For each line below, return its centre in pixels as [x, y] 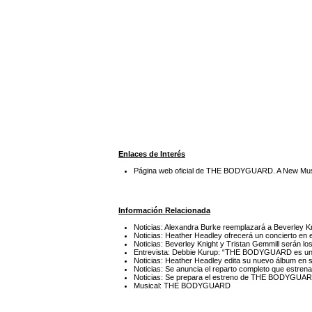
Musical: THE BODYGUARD [182, 285]
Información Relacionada [164, 210]
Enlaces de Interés [152, 154]
